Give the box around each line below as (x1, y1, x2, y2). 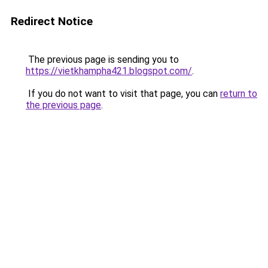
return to (220, 88, 257, 99)
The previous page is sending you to (26, 54, 179, 65)
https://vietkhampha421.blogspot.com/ (26, 65, 192, 77)
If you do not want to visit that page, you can (26, 88, 220, 99)
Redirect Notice (11, 14, 93, 28)
